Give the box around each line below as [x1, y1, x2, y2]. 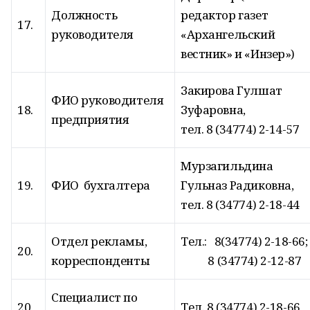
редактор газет [181, 7, 268, 23]
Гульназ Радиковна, [181, 177, 294, 193]
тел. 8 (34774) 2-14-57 [181, 121, 300, 137]
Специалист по [51, 289, 138, 305]
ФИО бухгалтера [51, 177, 150, 193]
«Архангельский [181, 26, 275, 42]
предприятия [51, 111, 129, 127]
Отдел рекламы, [51, 233, 147, 249]
